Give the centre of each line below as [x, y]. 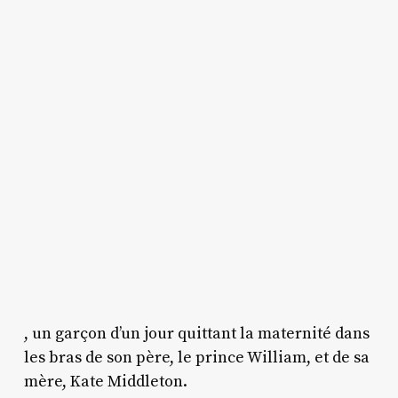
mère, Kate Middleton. [105, 381]
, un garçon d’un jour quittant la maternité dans [196, 333]
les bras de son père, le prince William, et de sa [196, 357]
